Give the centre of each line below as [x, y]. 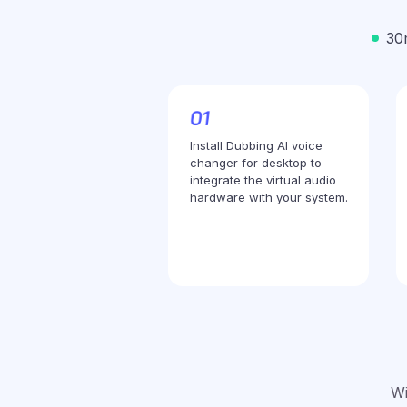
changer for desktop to [256, 162]
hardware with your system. [269, 197]
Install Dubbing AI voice [256, 145]
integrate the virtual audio [263, 179]
